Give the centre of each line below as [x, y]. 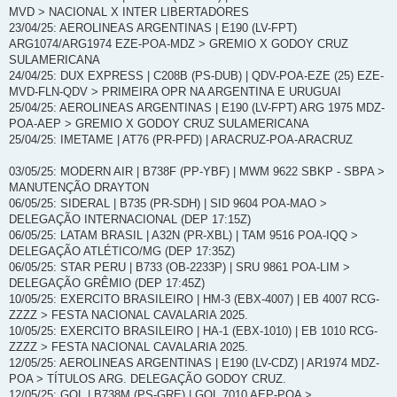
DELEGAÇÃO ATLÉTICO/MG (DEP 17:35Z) [122, 251]
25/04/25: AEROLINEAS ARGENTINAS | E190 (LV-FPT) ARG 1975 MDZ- [197, 107]
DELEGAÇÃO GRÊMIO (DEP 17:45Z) [107, 283]
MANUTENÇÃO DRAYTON [79, 187]
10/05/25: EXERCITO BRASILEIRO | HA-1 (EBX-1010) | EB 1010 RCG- [193, 331]
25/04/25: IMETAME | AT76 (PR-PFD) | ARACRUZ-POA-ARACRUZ [181, 139]
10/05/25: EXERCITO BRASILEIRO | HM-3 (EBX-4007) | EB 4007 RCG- [194, 299]
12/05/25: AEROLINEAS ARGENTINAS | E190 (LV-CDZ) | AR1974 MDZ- [194, 362]
